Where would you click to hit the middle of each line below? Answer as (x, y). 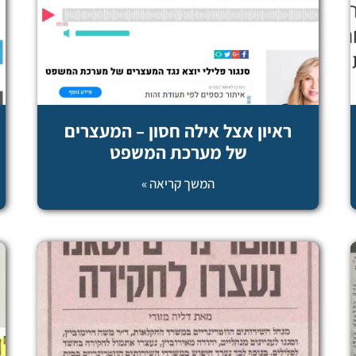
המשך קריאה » (178, 183)
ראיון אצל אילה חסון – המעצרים (178, 131)
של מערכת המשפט (178, 152)
